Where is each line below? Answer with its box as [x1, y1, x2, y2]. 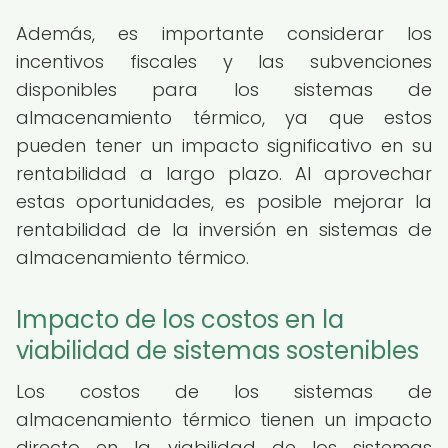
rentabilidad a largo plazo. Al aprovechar [16, 161, 432, 186]
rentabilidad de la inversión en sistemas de [16, 217, 432, 242]
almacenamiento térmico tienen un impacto [16, 407, 432, 432]
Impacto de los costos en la [16, 303, 344, 336]
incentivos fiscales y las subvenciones [16, 49, 432, 74]
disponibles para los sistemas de [16, 77, 432, 102]
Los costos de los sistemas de [16, 379, 432, 404]
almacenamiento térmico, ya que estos [16, 105, 432, 130]
